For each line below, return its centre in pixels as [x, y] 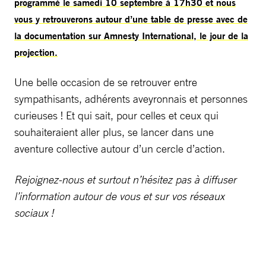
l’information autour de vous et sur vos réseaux [119, 196]
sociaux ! [34, 213]
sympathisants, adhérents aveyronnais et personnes [131, 99]
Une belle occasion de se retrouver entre [106, 82]
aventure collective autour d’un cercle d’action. [120, 148]
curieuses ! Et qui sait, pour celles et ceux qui [116, 115]
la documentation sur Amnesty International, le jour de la [131, 36]
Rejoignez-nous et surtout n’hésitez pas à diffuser [125, 179]
